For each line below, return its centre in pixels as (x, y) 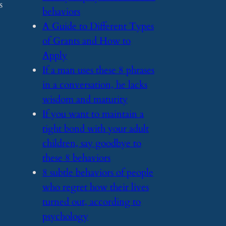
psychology (65, 216)
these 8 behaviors (76, 158)
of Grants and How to (87, 41)
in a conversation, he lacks (95, 84)
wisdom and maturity (85, 99)
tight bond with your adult (96, 128)
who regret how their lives (96, 187)
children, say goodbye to (92, 143)
